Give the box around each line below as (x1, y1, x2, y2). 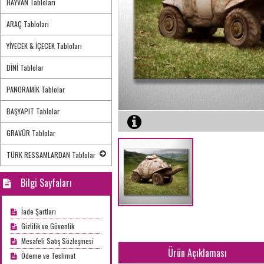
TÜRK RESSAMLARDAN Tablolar (6, 150, 95, 160)
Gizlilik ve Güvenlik (19, 221, 74, 231)
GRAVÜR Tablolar (6, 128, 55, 138)
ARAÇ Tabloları (6, 19, 49, 29)
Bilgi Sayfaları (11, 176, 72, 190)
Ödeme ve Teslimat (19, 250, 75, 260)
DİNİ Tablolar (6, 62, 44, 72)
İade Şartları (19, 206, 56, 216)
